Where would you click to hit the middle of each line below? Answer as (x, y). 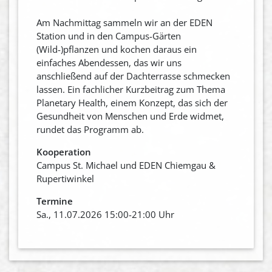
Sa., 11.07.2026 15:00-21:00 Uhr (105, 214)
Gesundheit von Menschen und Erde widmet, (130, 116)
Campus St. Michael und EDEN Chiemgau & (126, 165)
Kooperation (64, 151)
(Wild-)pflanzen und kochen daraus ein (117, 49)
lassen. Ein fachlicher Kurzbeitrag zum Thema (131, 89)
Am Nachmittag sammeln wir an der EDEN (124, 22)
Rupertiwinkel (65, 178)
